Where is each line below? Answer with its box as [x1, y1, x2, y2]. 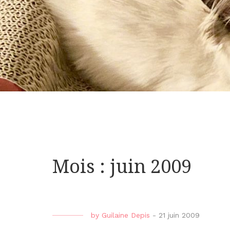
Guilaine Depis [102, 211, 150, 220]
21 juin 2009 [159, 211, 200, 220]
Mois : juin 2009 [52, 156, 191, 178]
